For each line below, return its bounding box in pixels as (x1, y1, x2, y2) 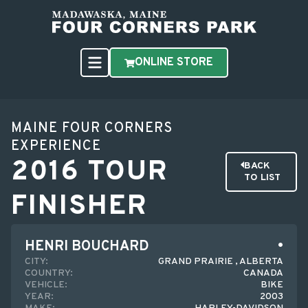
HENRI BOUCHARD (25, 238, 149, 256)
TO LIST (243, 172, 280, 184)
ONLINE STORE (134, 56, 213, 69)
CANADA (243, 267, 283, 279)
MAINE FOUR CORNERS (11, 120, 173, 137)
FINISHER (11, 190, 148, 224)
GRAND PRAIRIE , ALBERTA (158, 256, 283, 267)
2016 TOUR (11, 155, 168, 190)
